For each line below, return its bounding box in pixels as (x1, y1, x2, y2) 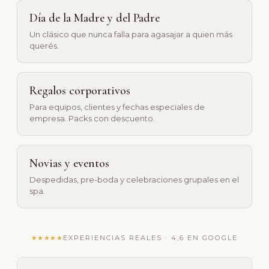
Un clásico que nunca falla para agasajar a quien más (29, 29, 232, 39)
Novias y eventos (29, 156, 109, 171)
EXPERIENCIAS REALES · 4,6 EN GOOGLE (62, 233, 238, 242)
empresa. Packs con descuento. (29, 113, 155, 123)
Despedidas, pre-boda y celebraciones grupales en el (29, 174, 239, 184)
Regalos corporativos (29, 83, 130, 98)
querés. (29, 40, 59, 50)
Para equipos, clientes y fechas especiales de (29, 101, 205, 112)
